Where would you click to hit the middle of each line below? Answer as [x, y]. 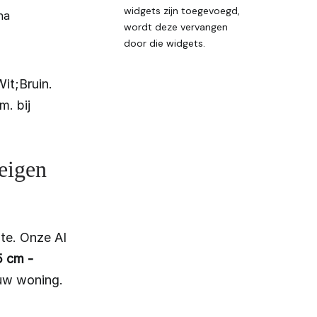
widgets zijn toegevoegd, [182, 11]
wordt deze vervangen [176, 27]
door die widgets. [165, 44]
